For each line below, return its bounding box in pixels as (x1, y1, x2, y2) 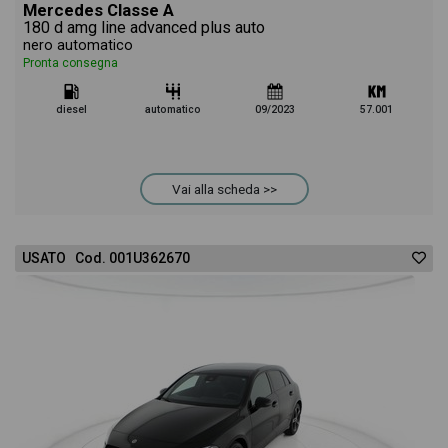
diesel (55, 103, 87, 116)
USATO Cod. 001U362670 (22, 250, 190, 266)
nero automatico (23, 37, 133, 54)
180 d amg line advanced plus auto (23, 18, 265, 37)
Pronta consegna (23, 56, 118, 70)
